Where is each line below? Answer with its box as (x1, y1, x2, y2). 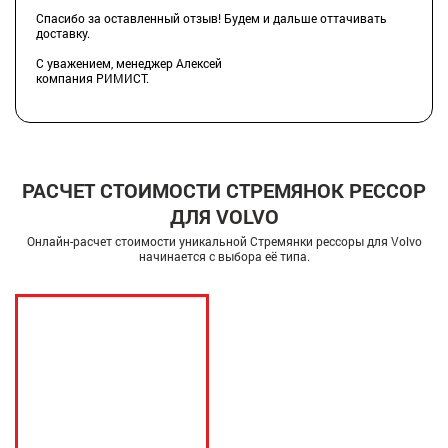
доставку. (36, 25, 90, 42)
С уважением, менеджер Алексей (36, 55, 222, 72)
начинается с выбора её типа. (138, 248, 310, 265)
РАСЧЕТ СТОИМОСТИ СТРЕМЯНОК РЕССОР (22, 177, 426, 204)
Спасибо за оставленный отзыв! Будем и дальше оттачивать (36, 10, 387, 27)
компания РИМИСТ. (36, 70, 149, 87)
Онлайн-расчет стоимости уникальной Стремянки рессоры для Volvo (26, 233, 422, 250)
